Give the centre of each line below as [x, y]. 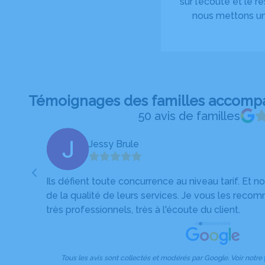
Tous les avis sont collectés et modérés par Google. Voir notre [162, 258]
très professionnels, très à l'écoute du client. [143, 210]
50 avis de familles [189, 116]
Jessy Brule [114, 144]
